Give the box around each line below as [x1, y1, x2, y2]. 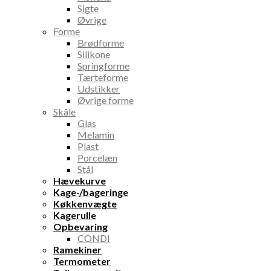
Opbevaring [53, 220, 108, 232]
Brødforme [77, 36, 124, 48]
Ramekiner [53, 243, 102, 255]
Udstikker [77, 82, 120, 94]
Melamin [77, 128, 114, 140]
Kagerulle [53, 209, 96, 221]
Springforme [77, 59, 129, 71]
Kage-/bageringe [53, 186, 128, 198]
